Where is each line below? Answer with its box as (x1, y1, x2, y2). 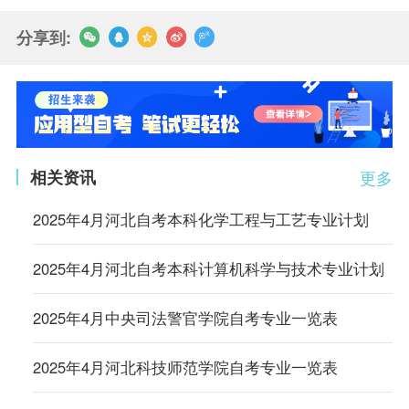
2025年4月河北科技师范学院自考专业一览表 (32, 356, 338, 379)
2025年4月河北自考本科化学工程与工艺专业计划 (32, 207, 369, 230)
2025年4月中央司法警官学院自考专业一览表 (32, 307, 338, 330)
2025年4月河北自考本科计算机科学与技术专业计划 (32, 257, 384, 280)
